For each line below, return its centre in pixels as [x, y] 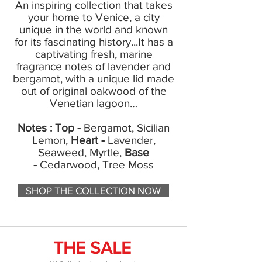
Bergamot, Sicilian [125, 128]
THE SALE [92, 248]
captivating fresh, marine [94, 54]
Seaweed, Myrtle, [81, 153]
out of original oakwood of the [94, 91]
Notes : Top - [49, 128]
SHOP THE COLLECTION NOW [93, 191]
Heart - [87, 140]
